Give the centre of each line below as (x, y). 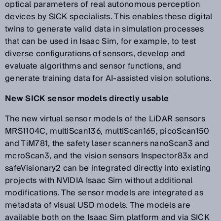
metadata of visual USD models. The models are (98, 205)
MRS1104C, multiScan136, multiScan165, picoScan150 (107, 131)
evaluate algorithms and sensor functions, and (93, 66)
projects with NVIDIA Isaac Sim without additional (99, 181)
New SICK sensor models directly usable (87, 99)
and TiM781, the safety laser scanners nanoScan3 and (107, 144)
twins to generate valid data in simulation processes (105, 29)
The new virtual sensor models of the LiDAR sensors (105, 119)
